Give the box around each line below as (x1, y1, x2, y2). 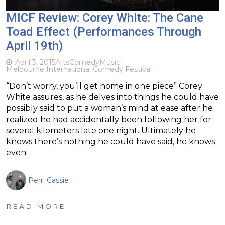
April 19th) (6, 38, 63, 53)
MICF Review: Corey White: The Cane (6, 10, 203, 25)
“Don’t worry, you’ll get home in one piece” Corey (6, 81, 202, 91)
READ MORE (6, 202, 66, 210)
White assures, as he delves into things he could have (6, 92, 219, 102)
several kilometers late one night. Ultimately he (6, 125, 196, 135)
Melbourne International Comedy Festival (6, 64, 152, 74)
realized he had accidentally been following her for (6, 114, 211, 124)
